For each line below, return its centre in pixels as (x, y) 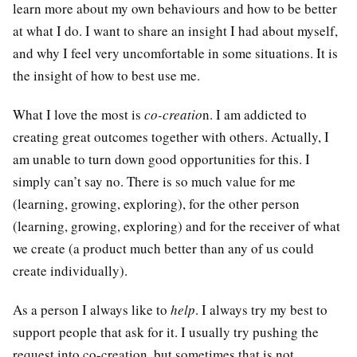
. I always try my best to (261, 309)
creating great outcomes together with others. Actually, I (171, 137)
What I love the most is (78, 115)
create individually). (70, 271)
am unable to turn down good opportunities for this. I (161, 159)
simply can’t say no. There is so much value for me (154, 182)
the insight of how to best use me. (106, 76)
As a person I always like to (92, 309)
